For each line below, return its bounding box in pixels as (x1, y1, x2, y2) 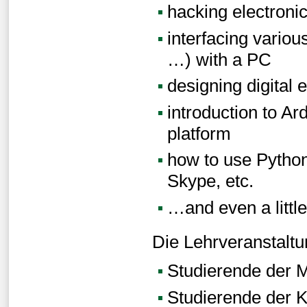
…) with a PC (167, 49, 271, 70)
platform (167, 123, 231, 144)
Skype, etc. (167, 171, 254, 192)
